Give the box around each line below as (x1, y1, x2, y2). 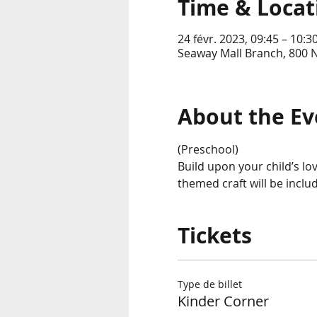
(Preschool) (177, 142, 238, 157)
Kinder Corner (177, 292, 269, 311)
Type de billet (177, 277, 242, 291)
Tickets (177, 221, 252, 250)
